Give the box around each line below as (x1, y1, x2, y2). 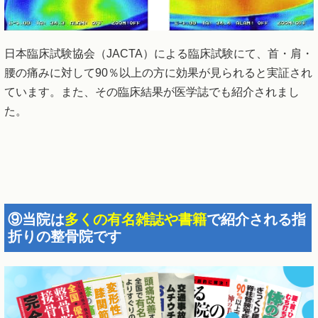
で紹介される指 (207, 212, 306, 228)
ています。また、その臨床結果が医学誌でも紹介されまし (4, 85, 300, 98)
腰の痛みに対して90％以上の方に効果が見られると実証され (4, 66, 312, 79)
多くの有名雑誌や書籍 (65, 212, 207, 228)
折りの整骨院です (8, 229, 121, 245)
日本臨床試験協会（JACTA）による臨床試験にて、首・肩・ (4, 47, 313, 60)
